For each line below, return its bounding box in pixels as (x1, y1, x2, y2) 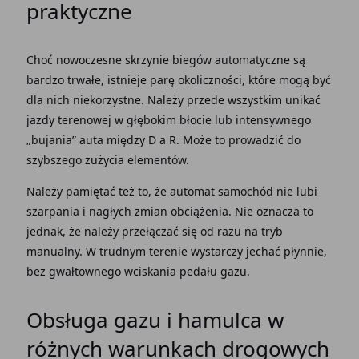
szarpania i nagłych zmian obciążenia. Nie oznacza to (26, 204, 313, 219)
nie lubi (276, 184, 317, 199)
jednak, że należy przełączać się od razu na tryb (26, 224, 283, 239)
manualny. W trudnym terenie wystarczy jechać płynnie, (26, 244, 327, 259)
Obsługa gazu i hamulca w (26, 305, 284, 334)
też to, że (115, 184, 170, 199)
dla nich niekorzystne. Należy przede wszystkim (26, 92, 285, 107)
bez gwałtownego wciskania (26, 264, 179, 279)
